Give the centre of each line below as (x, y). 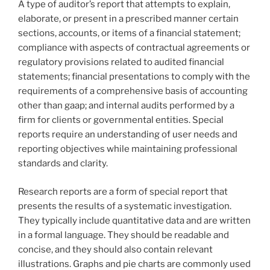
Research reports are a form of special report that (123, 191)
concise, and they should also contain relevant (115, 249)
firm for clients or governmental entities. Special (121, 120)
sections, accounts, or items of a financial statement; (129, 33)
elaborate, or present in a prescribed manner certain (128, 19)
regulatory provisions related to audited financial (121, 62)
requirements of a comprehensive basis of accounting (133, 91)
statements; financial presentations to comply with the (134, 77)
